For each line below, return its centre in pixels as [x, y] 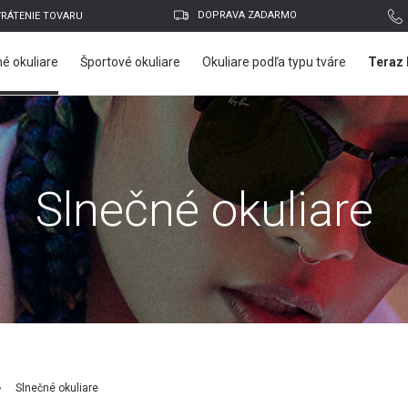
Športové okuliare [130, 61]
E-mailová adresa [85, 369]
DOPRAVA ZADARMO [247, 15]
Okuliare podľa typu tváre [274, 61]
